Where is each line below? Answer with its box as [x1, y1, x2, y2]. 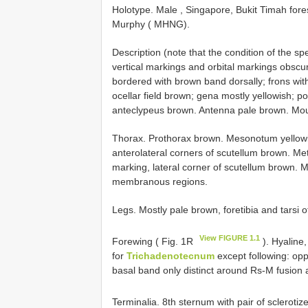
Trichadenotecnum [126, 250, 214, 261]
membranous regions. [112, 176, 208, 188]
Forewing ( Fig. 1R [112, 235, 196, 247]
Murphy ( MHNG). [112, 19, 190, 30]
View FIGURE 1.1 [199, 234, 261, 243]
